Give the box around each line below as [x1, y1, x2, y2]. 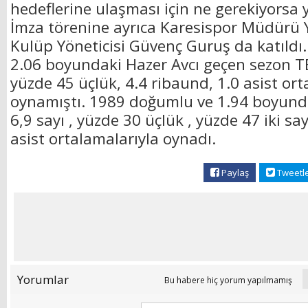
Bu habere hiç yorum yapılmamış [164, 274, 302, 287]
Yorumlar [17, 272, 69, 288]
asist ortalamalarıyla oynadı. [10, 128, 216, 150]
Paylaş [219, 166, 249, 179]
